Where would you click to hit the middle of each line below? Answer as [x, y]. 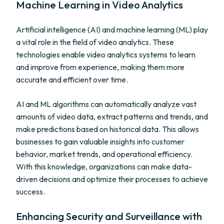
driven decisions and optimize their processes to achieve [112, 179]
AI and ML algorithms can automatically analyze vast [106, 104]
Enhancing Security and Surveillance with [109, 216]
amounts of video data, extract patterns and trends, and [112, 116]
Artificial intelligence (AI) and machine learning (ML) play [112, 29]
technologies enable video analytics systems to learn [106, 54]
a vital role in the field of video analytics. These [95, 42]
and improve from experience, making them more [100, 67]
